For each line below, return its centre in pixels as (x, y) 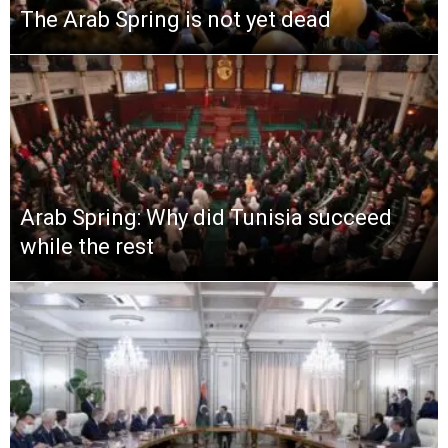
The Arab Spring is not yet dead (175, 19)
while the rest (87, 246)
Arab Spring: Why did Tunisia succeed (206, 217)
